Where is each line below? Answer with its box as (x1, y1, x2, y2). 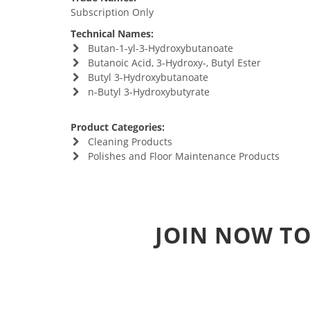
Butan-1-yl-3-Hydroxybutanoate (87, 42, 233, 55)
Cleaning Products (87, 135, 172, 148)
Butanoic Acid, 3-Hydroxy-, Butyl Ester (87, 56, 261, 69)
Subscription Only (71, 6, 154, 19)
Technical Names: (71, 27, 154, 40)
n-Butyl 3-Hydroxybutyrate (87, 85, 210, 98)
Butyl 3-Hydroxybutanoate (87, 71, 208, 84)
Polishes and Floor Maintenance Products (87, 149, 280, 163)
